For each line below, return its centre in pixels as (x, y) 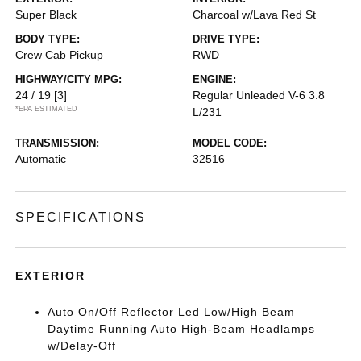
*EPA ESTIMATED (47, 109)
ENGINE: (214, 79)
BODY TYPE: (48, 39)
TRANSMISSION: (58, 143)
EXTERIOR (51, 276)
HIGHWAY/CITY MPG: (69, 79)
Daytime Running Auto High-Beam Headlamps (182, 329)
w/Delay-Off (82, 346)
